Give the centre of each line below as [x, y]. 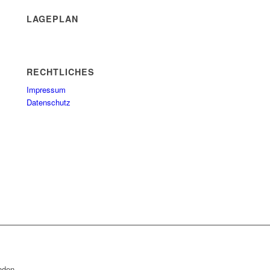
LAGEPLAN [53, 19]
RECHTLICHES [61, 72]
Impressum [46, 90]
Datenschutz [49, 102]
